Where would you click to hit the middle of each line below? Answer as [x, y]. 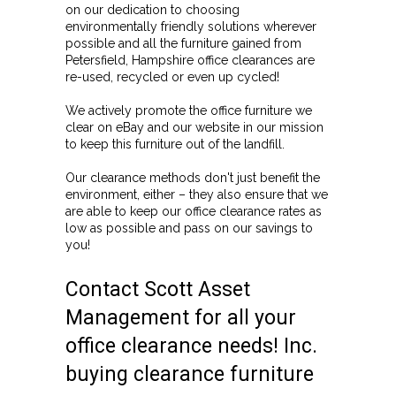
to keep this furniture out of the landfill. [175, 144]
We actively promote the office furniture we [189, 110]
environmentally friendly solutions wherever [191, 26]
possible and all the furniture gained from [183, 43]
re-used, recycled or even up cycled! [172, 76]
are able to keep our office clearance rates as [194, 211]
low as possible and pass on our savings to [189, 228]
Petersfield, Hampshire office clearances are [190, 60]
